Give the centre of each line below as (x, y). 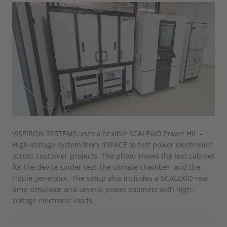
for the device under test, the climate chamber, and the (106, 167)
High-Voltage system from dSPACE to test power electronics (112, 145)
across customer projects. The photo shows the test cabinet (113, 156)
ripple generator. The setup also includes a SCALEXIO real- (111, 178)
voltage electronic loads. (53, 201)
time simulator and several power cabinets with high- (103, 190)
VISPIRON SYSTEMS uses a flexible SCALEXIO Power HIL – (107, 134)
